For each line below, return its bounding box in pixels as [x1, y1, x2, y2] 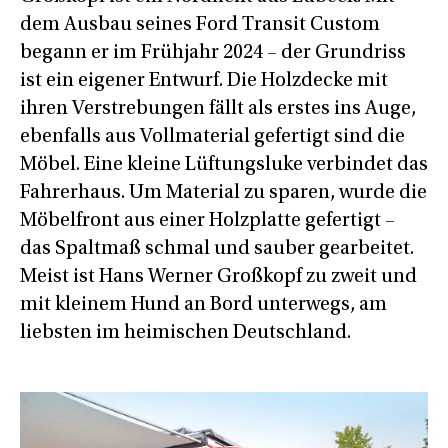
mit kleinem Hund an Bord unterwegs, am [20, 294, 387, 315]
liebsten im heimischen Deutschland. [20, 322, 351, 343]
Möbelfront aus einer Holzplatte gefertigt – [20, 210, 395, 231]
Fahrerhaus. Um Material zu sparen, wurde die [20, 182, 427, 203]
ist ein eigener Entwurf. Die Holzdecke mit [20, 70, 388, 91]
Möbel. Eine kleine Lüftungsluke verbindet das [20, 154, 428, 175]
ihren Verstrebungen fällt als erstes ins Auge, [20, 98, 416, 119]
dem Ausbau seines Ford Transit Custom [20, 14, 380, 35]
